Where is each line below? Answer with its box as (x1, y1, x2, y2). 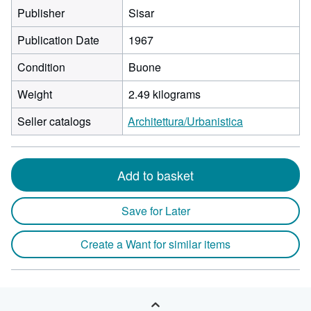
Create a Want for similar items (81, 236, 230, 252)
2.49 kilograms (128, 86, 201, 102)
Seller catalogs (17, 113, 91, 129)
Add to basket (117, 166, 194, 184)
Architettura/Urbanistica (128, 113, 243, 129)
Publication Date (17, 32, 99, 48)
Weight (17, 86, 52, 102)
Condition (17, 59, 65, 75)
